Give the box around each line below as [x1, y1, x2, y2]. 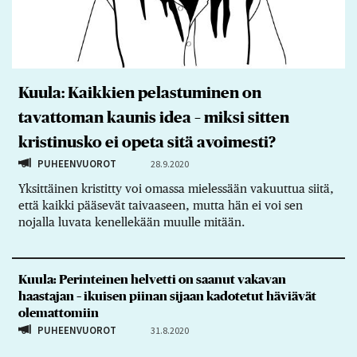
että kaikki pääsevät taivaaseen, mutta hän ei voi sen [18, 198, 303, 212]
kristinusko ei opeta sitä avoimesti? [18, 134, 276, 151]
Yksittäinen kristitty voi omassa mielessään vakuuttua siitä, [18, 181, 334, 195]
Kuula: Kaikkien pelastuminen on [18, 84, 261, 101]
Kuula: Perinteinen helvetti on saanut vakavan [18, 273, 286, 286]
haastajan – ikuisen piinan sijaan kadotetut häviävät [18, 290, 316, 303]
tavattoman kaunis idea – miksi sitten [18, 109, 289, 126]
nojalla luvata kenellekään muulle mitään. [18, 214, 245, 229]
